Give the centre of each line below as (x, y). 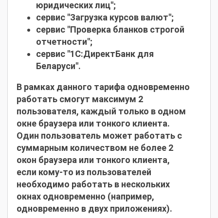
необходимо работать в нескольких (93, 184)
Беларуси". (58, 66)
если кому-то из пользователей (84, 172)
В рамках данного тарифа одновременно (103, 87)
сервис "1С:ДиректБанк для (95, 54)
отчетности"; (64, 42)
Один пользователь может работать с (99, 136)
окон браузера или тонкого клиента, (93, 160)
